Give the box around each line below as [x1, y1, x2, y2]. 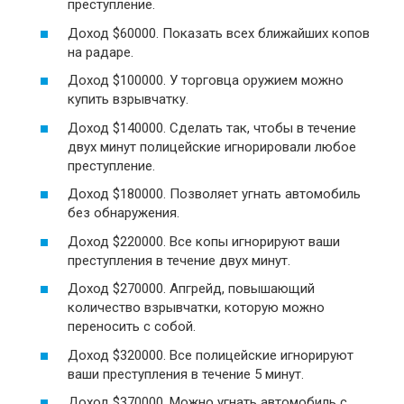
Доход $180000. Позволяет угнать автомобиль [68, 186, 361, 202]
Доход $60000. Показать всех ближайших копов [68, 24, 370, 41]
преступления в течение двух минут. [68, 252, 290, 269]
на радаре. [68, 43, 133, 60]
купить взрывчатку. [68, 91, 188, 107]
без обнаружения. [68, 205, 179, 221]
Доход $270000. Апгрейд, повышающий [68, 280, 315, 297]
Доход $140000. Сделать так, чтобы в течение [68, 119, 356, 136]
